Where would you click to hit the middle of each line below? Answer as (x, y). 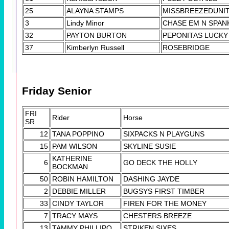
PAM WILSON (75, 146)
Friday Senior (57, 91)
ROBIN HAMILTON (83, 179)
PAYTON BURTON (97, 36)
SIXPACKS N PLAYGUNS (164, 134)
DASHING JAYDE (151, 179)
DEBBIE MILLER (79, 191)
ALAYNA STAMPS (95, 11)
